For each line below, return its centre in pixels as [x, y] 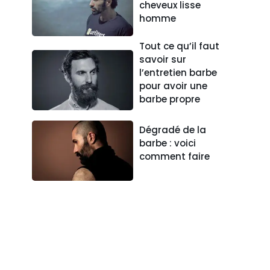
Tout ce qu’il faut [180, 46]
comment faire [175, 156]
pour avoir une [174, 86]
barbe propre [170, 99]
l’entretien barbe [178, 72]
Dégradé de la [173, 130]
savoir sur [163, 59]
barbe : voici [168, 143]
